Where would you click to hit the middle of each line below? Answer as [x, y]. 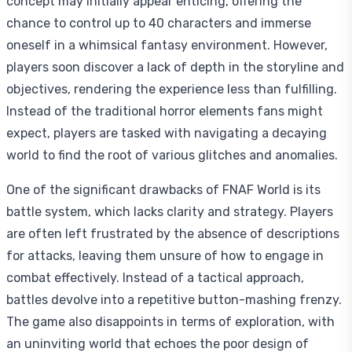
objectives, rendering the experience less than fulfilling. [172, 89]
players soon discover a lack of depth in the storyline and [175, 67]
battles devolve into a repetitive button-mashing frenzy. [174, 300]
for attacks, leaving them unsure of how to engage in [165, 256]
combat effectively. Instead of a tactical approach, [155, 278]
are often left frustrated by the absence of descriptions [173, 234]
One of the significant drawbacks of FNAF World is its [163, 190]
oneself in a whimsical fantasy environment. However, [167, 45]
